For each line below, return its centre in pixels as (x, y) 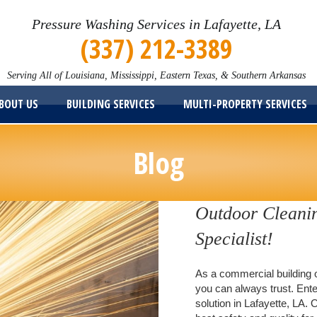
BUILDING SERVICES (111, 104)
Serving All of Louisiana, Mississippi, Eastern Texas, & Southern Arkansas (156, 75)
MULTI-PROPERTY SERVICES (246, 104)
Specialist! (235, 239)
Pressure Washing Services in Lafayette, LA (156, 24)
